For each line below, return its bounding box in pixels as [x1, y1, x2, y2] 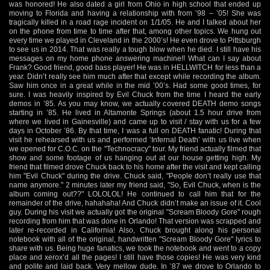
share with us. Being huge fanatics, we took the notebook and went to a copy [9, 243, 261, 253]
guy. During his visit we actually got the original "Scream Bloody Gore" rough [9, 207, 261, 216]
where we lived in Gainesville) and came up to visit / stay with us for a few [9, 117, 261, 126]
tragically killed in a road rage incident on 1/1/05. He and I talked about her [9, 17, 261, 27]
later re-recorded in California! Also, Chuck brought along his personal [9, 225, 261, 234]
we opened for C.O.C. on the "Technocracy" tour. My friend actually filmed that [9, 144, 261, 153]
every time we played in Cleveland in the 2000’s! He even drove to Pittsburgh [9, 36, 261, 45]
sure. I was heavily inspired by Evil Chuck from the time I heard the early [9, 90, 261, 99]
